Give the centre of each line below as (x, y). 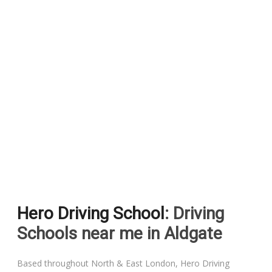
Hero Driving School (91, 213)
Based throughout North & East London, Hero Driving (124, 263)
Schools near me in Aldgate (120, 233)
